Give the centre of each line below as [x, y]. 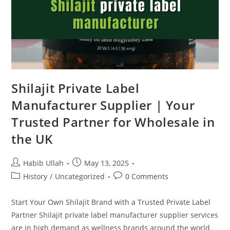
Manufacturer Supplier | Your [103, 105]
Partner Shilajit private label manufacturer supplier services [115, 215]
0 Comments [147, 177]
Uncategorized [80, 177]
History [35, 177]
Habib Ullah [44, 163]
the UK [32, 139]
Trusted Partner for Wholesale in [113, 122]
